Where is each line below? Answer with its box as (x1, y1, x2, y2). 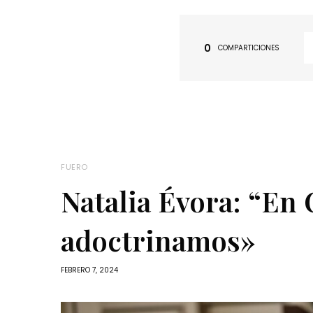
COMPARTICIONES (218, 42, 279, 53)
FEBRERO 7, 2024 (61, 265, 118, 276)
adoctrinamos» (61, 221, 256, 259)
